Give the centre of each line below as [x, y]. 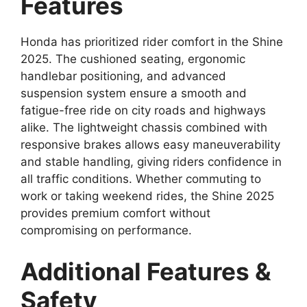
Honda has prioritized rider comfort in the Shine [152, 42]
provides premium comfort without [115, 213]
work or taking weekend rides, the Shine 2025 [147, 196]
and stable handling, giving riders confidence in [151, 162]
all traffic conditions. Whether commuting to [141, 179]
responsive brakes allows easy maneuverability [150, 145]
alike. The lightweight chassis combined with [144, 128]
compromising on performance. [106, 231]
